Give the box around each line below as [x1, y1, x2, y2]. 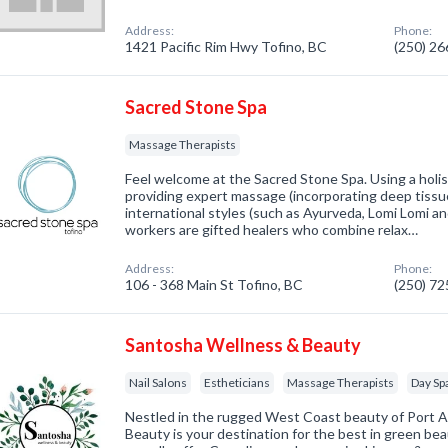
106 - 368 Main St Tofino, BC [125, 276, 304, 293]
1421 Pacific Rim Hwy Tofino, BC [125, 38, 328, 55]
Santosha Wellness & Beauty [125, 334, 362, 356]
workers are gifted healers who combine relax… [125, 221, 419, 238]
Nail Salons [129, 375, 188, 390]
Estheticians [204, 375, 271, 390]
